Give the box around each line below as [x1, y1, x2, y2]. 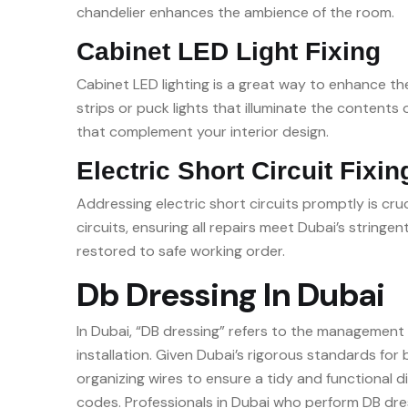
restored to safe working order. [76, 241, 285, 260]
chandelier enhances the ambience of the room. [76, 3, 394, 22]
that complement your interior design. [76, 122, 329, 141]
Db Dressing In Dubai [76, 273, 385, 316]
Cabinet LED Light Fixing [76, 37, 381, 66]
